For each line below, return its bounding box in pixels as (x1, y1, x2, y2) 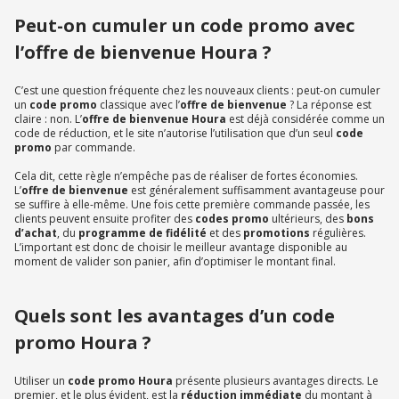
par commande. (52, 139, 135, 155)
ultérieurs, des (272, 210, 346, 226)
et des (207, 224, 243, 240)
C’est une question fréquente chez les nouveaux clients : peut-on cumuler (14, 82, 380, 98)
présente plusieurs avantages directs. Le (173, 372, 379, 388)
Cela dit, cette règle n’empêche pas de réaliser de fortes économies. (14, 167, 358, 183)
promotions (243, 224, 310, 240)
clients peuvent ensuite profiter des (14, 210, 192, 226)
